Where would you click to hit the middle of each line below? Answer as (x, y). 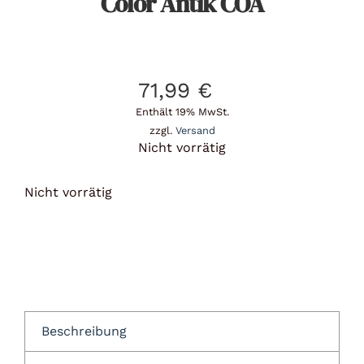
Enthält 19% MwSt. (182, 111)
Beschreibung (84, 331)
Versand (195, 130)
